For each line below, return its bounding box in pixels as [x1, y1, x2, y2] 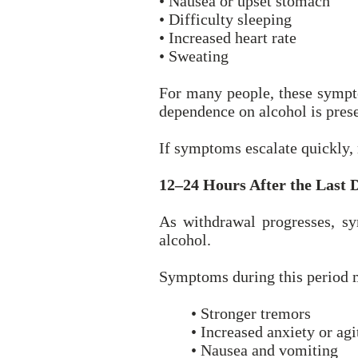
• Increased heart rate [159, 29, 296, 46]
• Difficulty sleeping [159, 10, 292, 28]
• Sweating [159, 47, 229, 65]
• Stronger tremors [191, 304, 311, 322]
